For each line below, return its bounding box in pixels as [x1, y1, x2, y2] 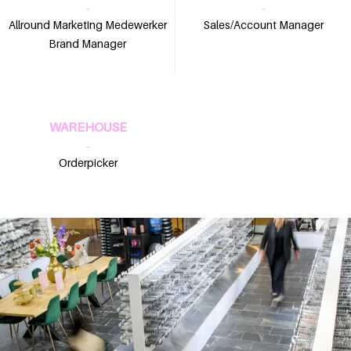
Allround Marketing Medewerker [8, 17, 167, 31]
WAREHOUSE [49, 118, 127, 135]
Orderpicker [58, 155, 118, 169]
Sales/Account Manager [203, 17, 324, 31]
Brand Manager [49, 36, 126, 50]
